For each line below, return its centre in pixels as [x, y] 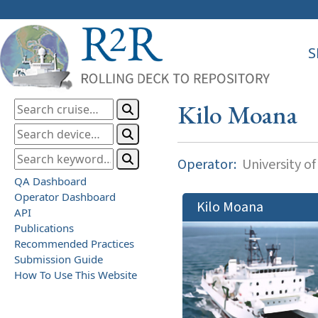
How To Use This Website [76, 274]
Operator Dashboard [65, 196]
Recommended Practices [74, 243]
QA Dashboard [50, 181]
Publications [44, 227]
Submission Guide [59, 259]
